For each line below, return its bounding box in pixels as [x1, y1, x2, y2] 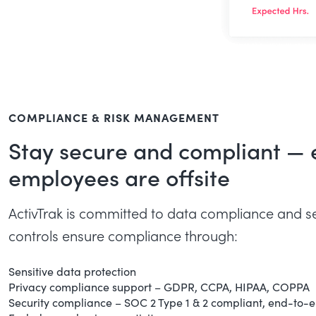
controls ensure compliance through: [8, 226, 238, 245]
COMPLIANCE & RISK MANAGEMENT [8, 109, 219, 126]
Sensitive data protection [8, 264, 136, 279]
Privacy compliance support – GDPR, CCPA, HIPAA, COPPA [8, 279, 310, 295]
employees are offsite [8, 162, 230, 193]
